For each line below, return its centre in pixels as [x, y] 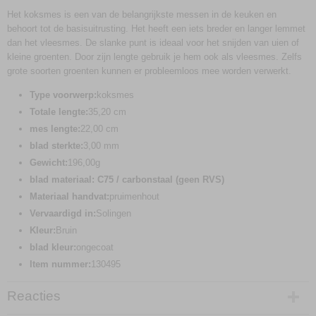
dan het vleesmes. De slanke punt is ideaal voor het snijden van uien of [153, 43]
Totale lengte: [59, 112]
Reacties [34, 296]
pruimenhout [134, 196]
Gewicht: [49, 163]
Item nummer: [60, 264]
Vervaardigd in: [63, 213]
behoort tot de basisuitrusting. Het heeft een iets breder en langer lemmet [156, 29]
